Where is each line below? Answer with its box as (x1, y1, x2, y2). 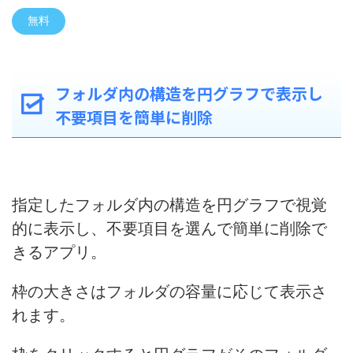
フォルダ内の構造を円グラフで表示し (55, 81, 323, 105)
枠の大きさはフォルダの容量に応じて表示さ (12, 281, 327, 301)
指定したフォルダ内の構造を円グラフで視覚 (12, 195, 327, 214)
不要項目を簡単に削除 (55, 105, 213, 128)
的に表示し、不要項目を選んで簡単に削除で (12, 218, 327, 238)
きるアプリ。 (12, 242, 106, 262)
